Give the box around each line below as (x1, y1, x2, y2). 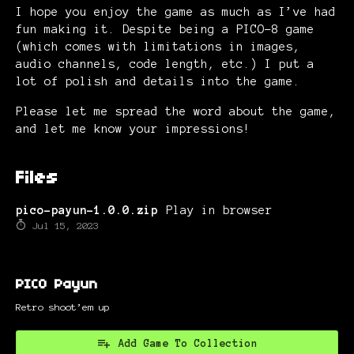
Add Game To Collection (119, 338, 258, 350)
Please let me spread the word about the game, (16, 104, 336, 118)
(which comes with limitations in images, (16, 40, 300, 53)
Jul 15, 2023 (27, 220, 99, 232)
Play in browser (166, 203, 273, 217)
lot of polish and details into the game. (16, 74, 300, 88)
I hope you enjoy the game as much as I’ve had (16, 5, 336, 18)
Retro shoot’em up (16, 302, 110, 313)
